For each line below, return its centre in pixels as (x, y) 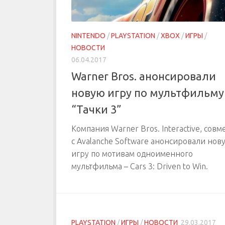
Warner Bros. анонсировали (144, 76)
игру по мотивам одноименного (132, 154)
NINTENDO (88, 36)
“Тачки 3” (96, 109)
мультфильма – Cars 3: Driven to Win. (140, 166)
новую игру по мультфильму (148, 93)
